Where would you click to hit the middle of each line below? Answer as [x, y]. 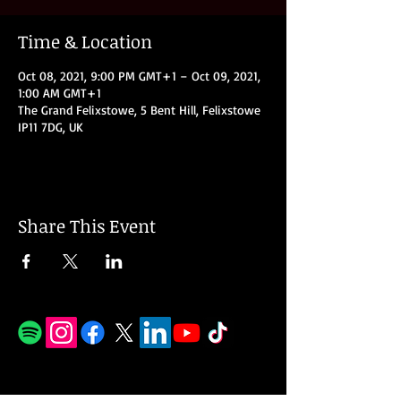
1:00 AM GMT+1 [60, 93]
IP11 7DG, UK [51, 127]
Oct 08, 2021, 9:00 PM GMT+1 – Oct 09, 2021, [139, 76]
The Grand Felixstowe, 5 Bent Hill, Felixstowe [139, 110]
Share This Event [87, 226]
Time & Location [85, 41]
